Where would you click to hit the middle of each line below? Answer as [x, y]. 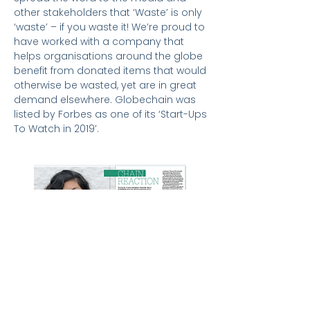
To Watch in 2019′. [56, 129]
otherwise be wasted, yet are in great [105, 85]
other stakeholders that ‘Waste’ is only [108, 12]
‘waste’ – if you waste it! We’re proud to [109, 27]
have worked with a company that [99, 42]
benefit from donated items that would [110, 71]
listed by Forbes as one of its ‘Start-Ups [110, 114]
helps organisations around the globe [108, 56]
